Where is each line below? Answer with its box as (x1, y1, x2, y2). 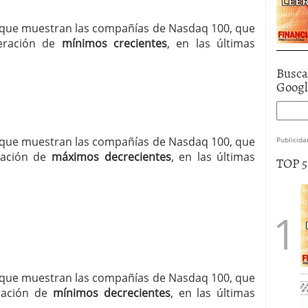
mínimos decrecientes (52, 285, 170, 300)
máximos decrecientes (51, 149, 171, 164)
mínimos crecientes (61, 36, 168, 51)
